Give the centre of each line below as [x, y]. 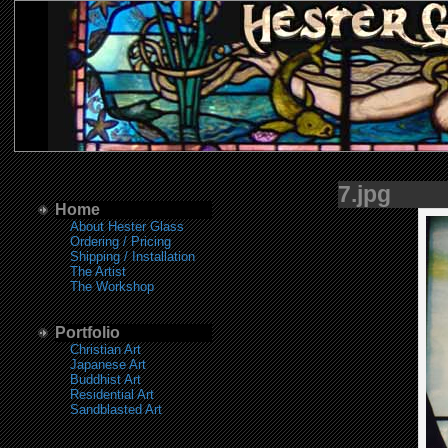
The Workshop [112, 286]
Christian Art [105, 349]
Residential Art [112, 394]
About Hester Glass [127, 226]
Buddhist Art [105, 379]
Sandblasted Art [116, 409]
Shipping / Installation [132, 256]
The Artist [98, 271]
